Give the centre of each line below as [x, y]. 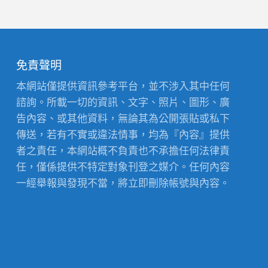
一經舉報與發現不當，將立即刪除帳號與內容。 [123, 183]
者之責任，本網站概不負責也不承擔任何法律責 [123, 151]
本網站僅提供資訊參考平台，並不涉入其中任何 [123, 86]
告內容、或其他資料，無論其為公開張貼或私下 [123, 118]
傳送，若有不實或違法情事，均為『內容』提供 [123, 135]
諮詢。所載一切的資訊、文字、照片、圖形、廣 [123, 102]
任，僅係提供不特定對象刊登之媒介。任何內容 [123, 167]
